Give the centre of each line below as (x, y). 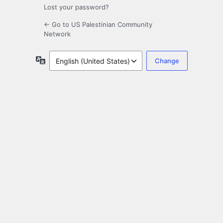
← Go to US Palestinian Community (98, 25)
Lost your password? (76, 7)
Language (61, 60)
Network (57, 34)
